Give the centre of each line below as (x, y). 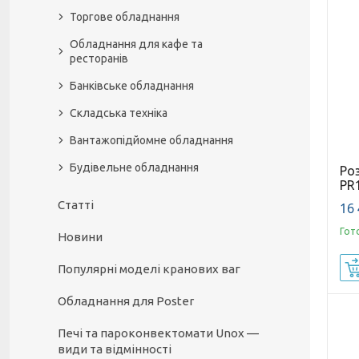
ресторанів (99, 58)
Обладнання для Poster (126, 301)
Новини (80, 237)
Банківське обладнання (132, 86)
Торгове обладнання (125, 17)
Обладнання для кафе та (136, 44)
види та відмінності (115, 349)
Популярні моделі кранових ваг (149, 269)
